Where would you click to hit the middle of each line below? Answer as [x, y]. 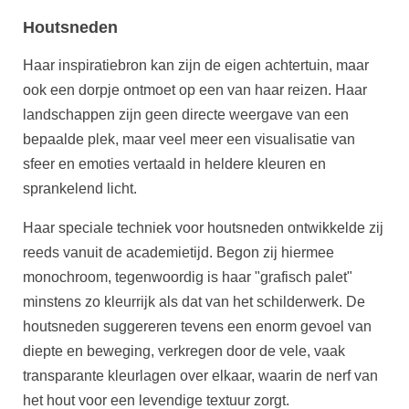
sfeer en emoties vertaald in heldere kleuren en [174, 164]
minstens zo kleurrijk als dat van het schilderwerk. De [194, 302]
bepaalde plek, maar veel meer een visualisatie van [189, 139]
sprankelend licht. [80, 189]
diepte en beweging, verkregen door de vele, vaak [184, 351]
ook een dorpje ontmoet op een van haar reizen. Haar [195, 90]
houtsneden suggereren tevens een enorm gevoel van [197, 326]
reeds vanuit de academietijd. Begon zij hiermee [178, 252]
